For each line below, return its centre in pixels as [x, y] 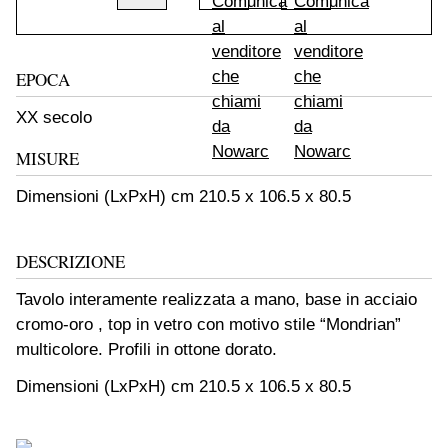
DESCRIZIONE [70, 261]
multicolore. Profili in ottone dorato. [146, 349]
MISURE [47, 158]
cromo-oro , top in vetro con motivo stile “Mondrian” [208, 324]
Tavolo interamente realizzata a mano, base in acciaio [216, 299]
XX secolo [54, 117]
